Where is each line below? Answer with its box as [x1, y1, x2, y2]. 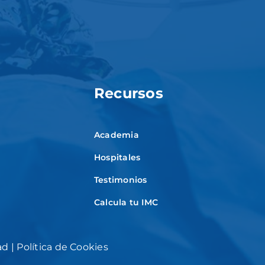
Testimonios [93, 174, 147, 185]
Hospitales [93, 151, 141, 163]
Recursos [93, 84, 163, 102]
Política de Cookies [17, 241, 108, 253]
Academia [93, 129, 139, 140]
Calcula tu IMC [93, 196, 159, 208]
